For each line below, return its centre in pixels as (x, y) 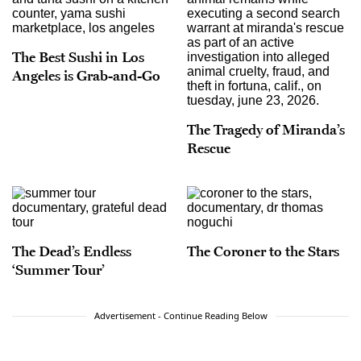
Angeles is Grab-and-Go (86, 75)
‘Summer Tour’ (58, 270)
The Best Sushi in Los (78, 57)
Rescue (209, 148)
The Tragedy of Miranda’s (266, 129)
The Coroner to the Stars (263, 251)
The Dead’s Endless (72, 251)
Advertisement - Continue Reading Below (180, 316)
